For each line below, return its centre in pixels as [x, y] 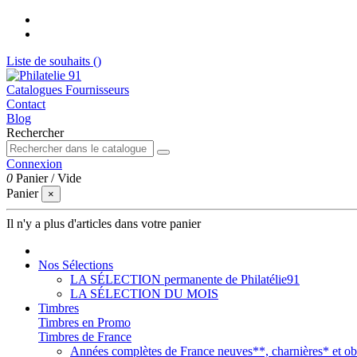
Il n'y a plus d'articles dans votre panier [104, 224]
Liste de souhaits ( [52, 61]
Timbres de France [85, 337]
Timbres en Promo [84, 322]
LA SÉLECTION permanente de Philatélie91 [185, 279]
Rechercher [35, 133]
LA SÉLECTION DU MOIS [144, 294]
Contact [26, 104]
